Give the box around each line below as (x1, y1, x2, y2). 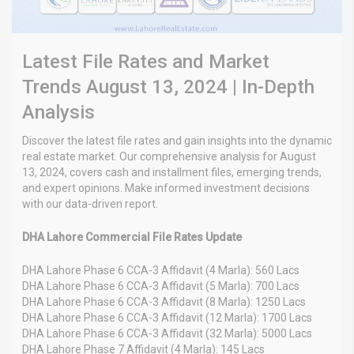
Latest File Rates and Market (22, 50, 269, 73)
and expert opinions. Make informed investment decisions (22, 181, 310, 194)
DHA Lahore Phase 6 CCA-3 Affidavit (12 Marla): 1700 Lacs (22, 311, 312, 324)
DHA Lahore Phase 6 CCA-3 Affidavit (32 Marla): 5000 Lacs (22, 326, 312, 340)
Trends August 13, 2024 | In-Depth (22, 75, 314, 98)
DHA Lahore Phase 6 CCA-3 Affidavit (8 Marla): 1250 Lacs (22, 295, 306, 308)
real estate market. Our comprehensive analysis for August (22, 149, 316, 163)
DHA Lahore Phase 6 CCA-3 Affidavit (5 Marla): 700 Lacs (22, 279, 299, 292)
